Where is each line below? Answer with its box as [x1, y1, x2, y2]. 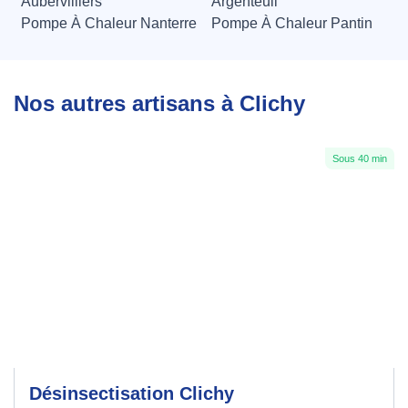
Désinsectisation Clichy [29, 383, 234, 404]
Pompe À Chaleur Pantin [211, 15, 372, 32]
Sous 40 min [332, 153, 387, 165]
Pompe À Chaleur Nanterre [21, 15, 197, 32]
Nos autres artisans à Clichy [14, 91, 305, 117]
